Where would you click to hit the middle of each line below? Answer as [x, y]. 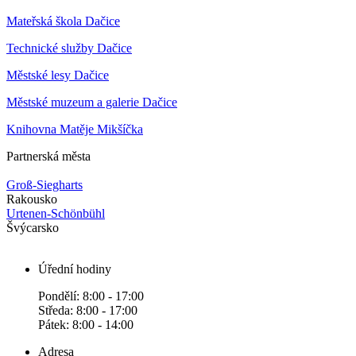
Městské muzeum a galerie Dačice [92, 102]
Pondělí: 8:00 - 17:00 [91, 296]
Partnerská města [48, 156]
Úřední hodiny [75, 269]
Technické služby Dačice [69, 48]
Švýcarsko [33, 227]
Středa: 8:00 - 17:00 [88, 310]
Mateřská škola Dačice [63, 21]
